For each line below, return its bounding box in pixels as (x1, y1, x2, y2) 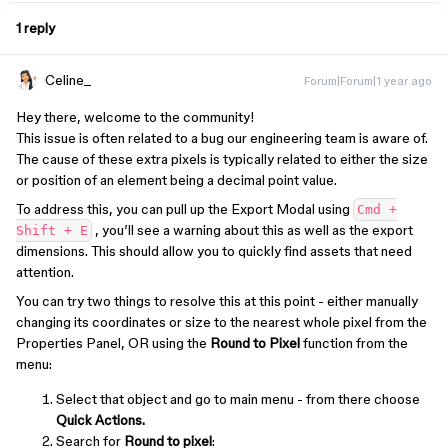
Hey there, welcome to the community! (16, 109, 255, 125)
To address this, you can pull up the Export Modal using (16, 201, 353, 217)
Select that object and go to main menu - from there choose (56, 391, 420, 407)
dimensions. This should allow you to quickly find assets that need (16, 243, 412, 259)
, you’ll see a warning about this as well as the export (92, 222, 413, 238)
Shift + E (16, 223, 88, 238)
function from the (300, 335, 408, 351)
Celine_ (45, 72, 91, 88)
